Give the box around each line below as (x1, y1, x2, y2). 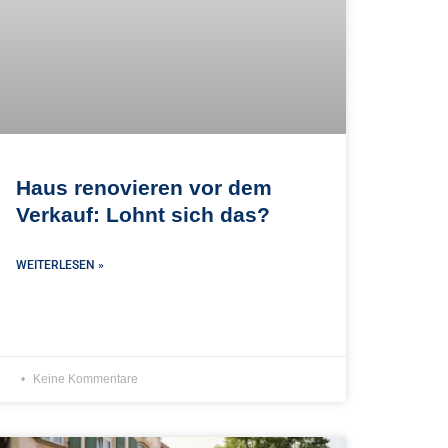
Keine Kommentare (30, 371, 138, 386)
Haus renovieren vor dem (16, 176, 272, 200)
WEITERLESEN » (16, 258, 104, 273)
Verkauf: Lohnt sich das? (16, 203, 270, 227)
